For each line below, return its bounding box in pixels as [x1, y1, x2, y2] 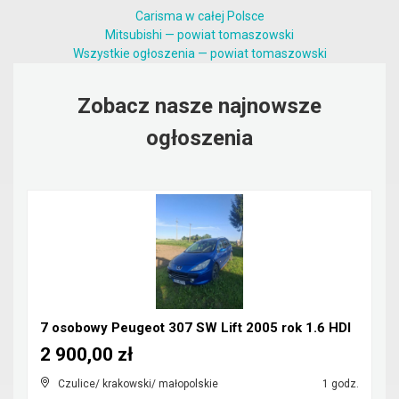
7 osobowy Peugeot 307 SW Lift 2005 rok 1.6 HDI [40, 320, 351, 336]
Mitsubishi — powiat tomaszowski [105, 28, 294, 42]
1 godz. [320, 378, 359, 390]
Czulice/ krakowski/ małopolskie [58, 378, 218, 390]
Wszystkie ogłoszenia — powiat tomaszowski [72, 46, 327, 61]
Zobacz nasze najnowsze [77, 94, 322, 118]
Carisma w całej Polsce [134, 9, 265, 23]
